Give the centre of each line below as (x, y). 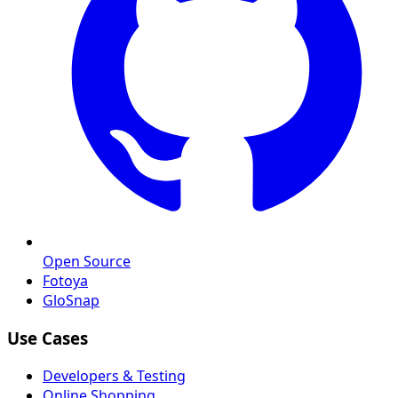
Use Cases (48, 338)
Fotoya (65, 281)
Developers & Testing (114, 375)
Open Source (87, 262)
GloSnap (71, 301)
